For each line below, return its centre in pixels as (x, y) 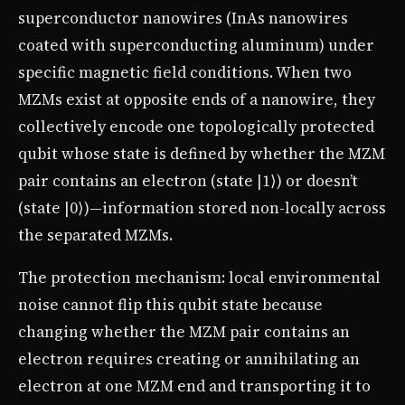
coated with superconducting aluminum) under (196, 45)
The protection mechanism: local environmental (199, 277)
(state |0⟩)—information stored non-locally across (202, 207)
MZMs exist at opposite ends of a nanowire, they (197, 99)
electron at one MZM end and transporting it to (194, 386)
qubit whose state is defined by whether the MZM (202, 153)
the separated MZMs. (95, 235)
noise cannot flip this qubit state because (170, 304)
